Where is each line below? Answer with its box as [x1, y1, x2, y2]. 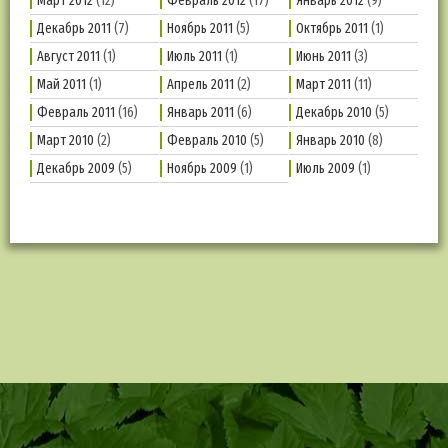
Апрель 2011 [166, 76, 234, 94]
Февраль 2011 [37, 104, 115, 122]
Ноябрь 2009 [166, 160, 237, 178]
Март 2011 [296, 76, 352, 94]
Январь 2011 [166, 104, 234, 122]
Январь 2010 [296, 132, 366, 150]
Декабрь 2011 [37, 20, 111, 38]
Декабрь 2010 [296, 104, 373, 122]
